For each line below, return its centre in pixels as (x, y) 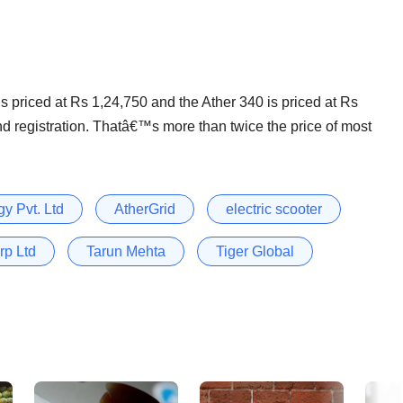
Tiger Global (255, 251)
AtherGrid (145, 209)
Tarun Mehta (126, 251)
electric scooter (274, 209)
